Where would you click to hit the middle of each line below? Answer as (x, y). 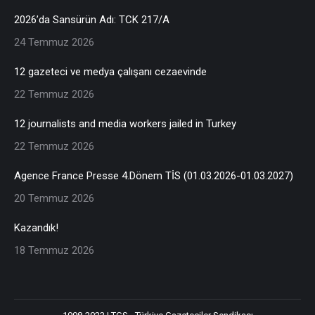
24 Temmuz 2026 (54, 42)
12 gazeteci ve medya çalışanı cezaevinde (110, 71)
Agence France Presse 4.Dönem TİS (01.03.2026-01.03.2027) (154, 175)
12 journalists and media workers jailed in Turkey (125, 123)
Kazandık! (36, 227)
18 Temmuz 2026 (54, 250)
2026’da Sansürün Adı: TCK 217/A (92, 19)
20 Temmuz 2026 (54, 198)
